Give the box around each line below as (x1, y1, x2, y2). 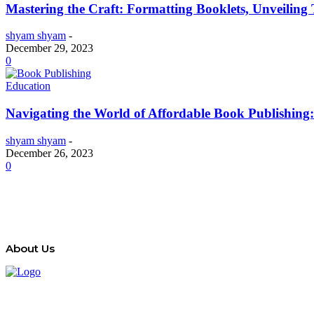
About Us (6, 241, 55, 255)
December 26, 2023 (6, 146, 93, 159)
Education (6, 80, 50, 93)
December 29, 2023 (6, 42, 93, 55)
